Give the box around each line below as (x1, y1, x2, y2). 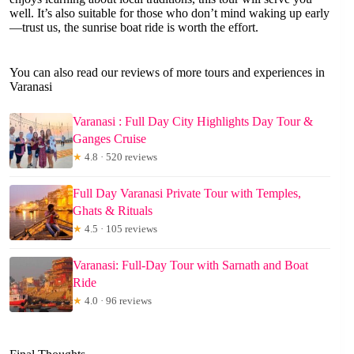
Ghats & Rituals (73, 203, 153, 217)
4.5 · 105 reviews (82, 222, 157, 235)
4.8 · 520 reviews (82, 150, 157, 163)
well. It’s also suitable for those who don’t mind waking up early (9, 6, 330, 20)
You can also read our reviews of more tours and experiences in (9, 65, 325, 79)
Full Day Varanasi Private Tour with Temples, (73, 186, 301, 200)
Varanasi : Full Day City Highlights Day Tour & (73, 114, 313, 128)
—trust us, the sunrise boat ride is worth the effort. (9, 20, 258, 34)
